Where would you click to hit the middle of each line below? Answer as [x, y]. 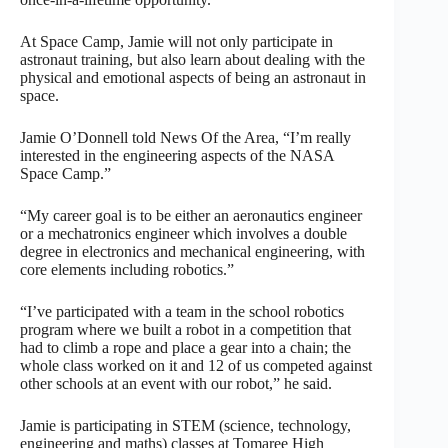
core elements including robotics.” [127, 269]
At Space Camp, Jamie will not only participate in [176, 41]
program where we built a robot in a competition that [185, 329]
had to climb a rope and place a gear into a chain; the [185, 347]
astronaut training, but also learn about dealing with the [192, 59]
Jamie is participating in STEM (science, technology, [185, 425]
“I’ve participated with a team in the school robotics [182, 311]
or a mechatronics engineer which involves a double [183, 233]
